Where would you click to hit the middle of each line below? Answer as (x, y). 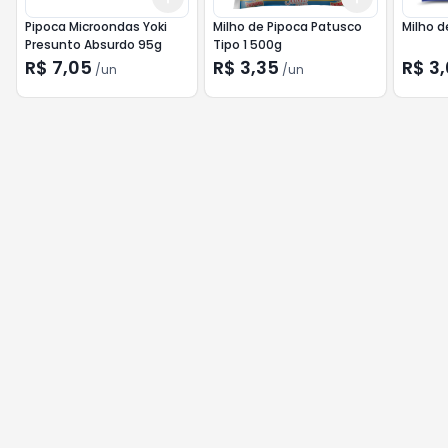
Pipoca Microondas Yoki (96, 26)
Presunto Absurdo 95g (93, 44)
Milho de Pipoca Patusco (288, 26)
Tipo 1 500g (248, 44)
